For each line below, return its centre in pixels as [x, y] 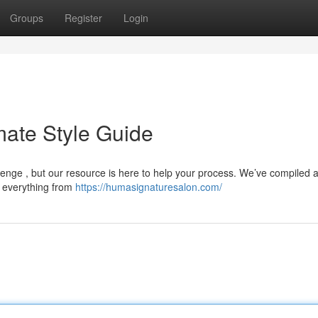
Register [83, 18]
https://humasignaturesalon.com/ [149, 187]
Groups [27, 18]
